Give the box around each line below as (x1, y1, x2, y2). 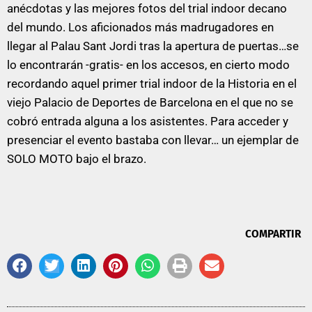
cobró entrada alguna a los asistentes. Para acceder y (7, 114, 288, 128)
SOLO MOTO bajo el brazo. (7, 151, 146, 166)
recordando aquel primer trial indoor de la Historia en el (7, 76, 297, 91)
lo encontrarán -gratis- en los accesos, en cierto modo (7, 57, 290, 72)
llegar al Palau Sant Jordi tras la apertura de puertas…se (7, 38, 299, 53)
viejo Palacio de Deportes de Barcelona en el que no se (7, 95, 293, 109)
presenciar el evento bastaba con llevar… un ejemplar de (7, 132, 299, 147)
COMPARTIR (245, 226, 301, 242)
